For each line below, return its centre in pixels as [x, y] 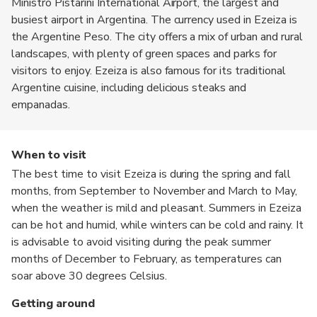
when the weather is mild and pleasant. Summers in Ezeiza [157, 208]
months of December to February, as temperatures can [147, 259]
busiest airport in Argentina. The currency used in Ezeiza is [155, 19]
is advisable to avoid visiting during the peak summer [142, 242]
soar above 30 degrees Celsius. [89, 276]
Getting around [53, 303]
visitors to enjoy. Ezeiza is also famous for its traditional [149, 70]
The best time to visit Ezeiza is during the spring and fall [151, 174]
